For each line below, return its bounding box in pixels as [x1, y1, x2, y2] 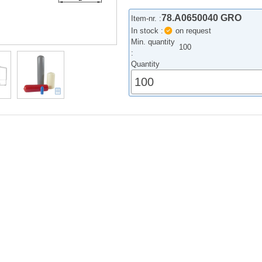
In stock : [131, 26, 164, 36]
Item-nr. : [131, 14, 162, 23]
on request [173, 26, 211, 36]
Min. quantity [131, 37, 175, 47]
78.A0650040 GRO [161, 13, 242, 23]
